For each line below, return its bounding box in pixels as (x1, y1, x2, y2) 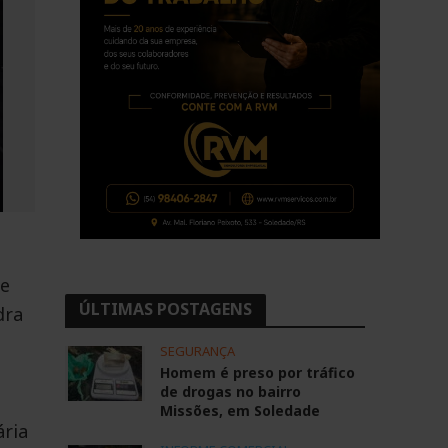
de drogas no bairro (159, 382, 301, 401)
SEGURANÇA (159, 342, 235, 360)
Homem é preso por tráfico (159, 363, 355, 382)
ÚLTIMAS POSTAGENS (78, 298, 252, 320)
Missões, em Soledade (159, 401, 320, 420)
